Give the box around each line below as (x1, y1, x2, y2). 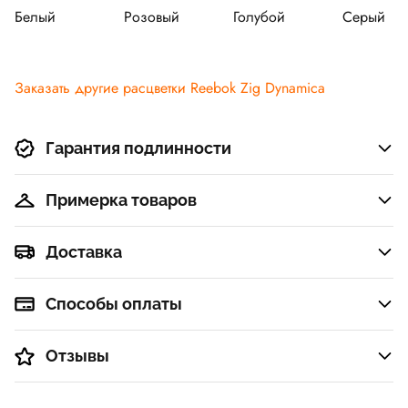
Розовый (124, 6, 179, 28)
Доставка (46, 242, 122, 262)
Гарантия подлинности (46, 138, 231, 158)
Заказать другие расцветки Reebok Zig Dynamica (15, 77, 325, 99)
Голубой (233, 6, 285, 28)
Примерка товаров (46, 190, 197, 210)
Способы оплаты (46, 294, 182, 314)
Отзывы (46, 346, 109, 366)
